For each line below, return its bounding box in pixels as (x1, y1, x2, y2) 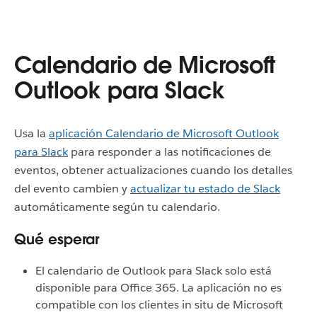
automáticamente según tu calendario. (14, 200, 220, 214)
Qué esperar (14, 230, 99, 248)
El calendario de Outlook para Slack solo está (35, 263, 272, 278)
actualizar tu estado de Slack (130, 181, 280, 196)
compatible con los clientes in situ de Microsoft (35, 297, 283, 312)
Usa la (14, 126, 49, 141)
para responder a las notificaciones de (68, 144, 271, 159)
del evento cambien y (14, 181, 130, 196)
